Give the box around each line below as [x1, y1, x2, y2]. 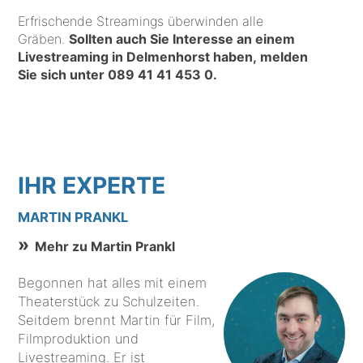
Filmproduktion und [18, 331, 139, 348]
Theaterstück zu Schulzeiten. [18, 293, 200, 310]
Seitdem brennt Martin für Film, [18, 312, 216, 329]
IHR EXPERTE [18, 172, 166, 200]
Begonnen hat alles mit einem [18, 275, 207, 292]
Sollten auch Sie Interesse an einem [69, 30, 296, 47]
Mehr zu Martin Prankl [35, 238, 176, 255]
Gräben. [18, 30, 70, 47]
